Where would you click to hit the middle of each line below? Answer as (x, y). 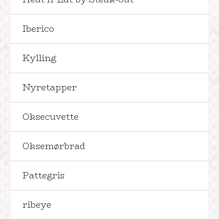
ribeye (37, 205)
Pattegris (44, 175)
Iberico (38, 29)
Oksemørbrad (54, 146)
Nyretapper (50, 88)
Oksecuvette (51, 117)
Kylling (39, 58)
